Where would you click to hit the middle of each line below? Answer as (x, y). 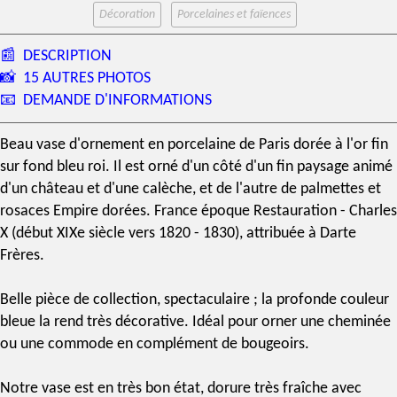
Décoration (127, 15)
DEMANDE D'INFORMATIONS (117, 101)
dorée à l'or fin (339, 145)
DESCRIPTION (67, 56)
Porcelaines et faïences (234, 15)
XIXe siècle (91, 234)
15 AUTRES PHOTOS (87, 78)
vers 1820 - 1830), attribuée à (222, 234)
